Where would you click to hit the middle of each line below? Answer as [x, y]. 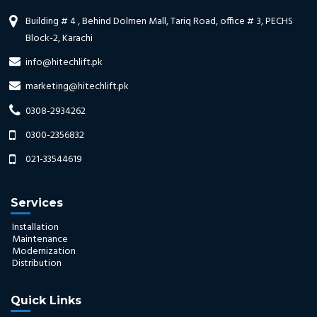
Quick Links [46, 300]
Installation [35, 227]
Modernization [44, 251]
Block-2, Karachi [59, 38]
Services [37, 202]
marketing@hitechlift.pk [77, 86]
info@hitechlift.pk [64, 62]
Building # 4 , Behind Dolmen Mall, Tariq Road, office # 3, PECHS [160, 21]
